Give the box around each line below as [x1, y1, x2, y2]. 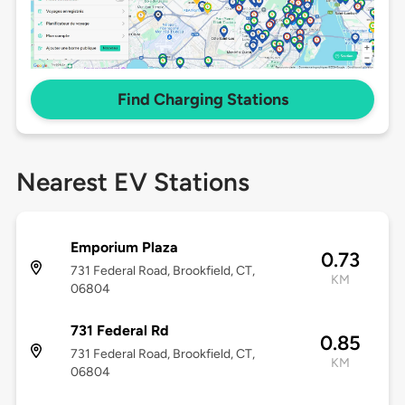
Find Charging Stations [117, 89, 288, 110]
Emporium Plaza [70, 239, 178, 257]
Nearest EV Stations [15, 166, 250, 198]
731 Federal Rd [70, 322, 169, 340]
